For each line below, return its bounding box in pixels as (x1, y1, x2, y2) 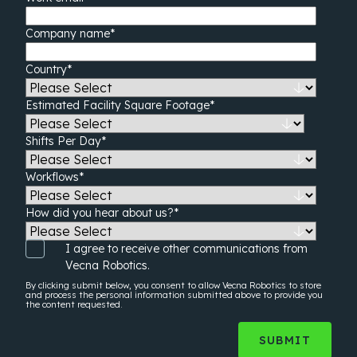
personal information (96, 289, 185, 301)
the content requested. (25, 299, 123, 311)
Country (25, 62, 67, 77)
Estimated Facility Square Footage (25, 98, 210, 113)
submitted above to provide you (185, 289, 323, 301)
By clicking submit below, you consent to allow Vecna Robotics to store (25, 280, 321, 292)
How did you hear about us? (25, 206, 174, 221)
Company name (25, 26, 110, 41)
